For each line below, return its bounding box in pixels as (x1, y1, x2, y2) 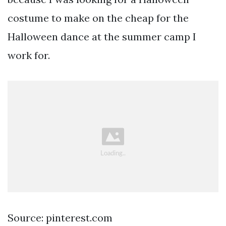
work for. (8, 49, 50, 62)
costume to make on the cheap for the (8, 12, 189, 25)
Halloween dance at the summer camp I (8, 30, 196, 43)
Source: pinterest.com (8, 211, 112, 224)
